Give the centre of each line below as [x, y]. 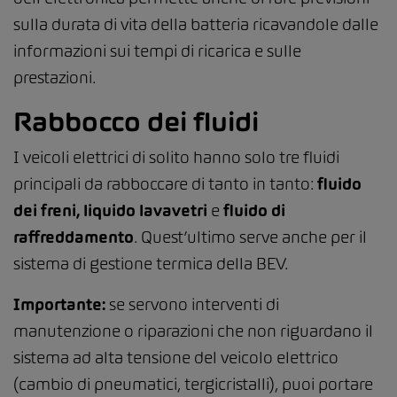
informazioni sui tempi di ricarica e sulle [157, 51]
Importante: [59, 304]
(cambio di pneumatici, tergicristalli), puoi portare [193, 384]
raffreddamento [74, 237]
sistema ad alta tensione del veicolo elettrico [176, 357]
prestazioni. [54, 77]
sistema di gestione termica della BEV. [151, 263]
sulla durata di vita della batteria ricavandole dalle [196, 24]
